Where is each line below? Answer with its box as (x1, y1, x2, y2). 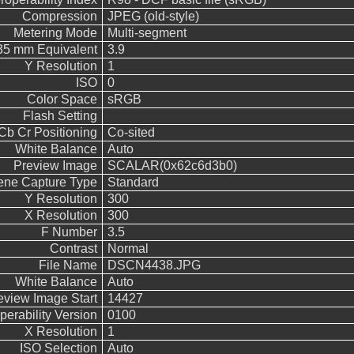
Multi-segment (107, 26, 186, 40)
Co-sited (107, 126, 155, 139)
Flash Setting (22, 109, 97, 122)
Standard (107, 175, 159, 189)
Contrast (49, 242, 97, 255)
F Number (40, 225, 97, 239)
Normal (107, 242, 149, 255)
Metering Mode (13, 26, 97, 40)
